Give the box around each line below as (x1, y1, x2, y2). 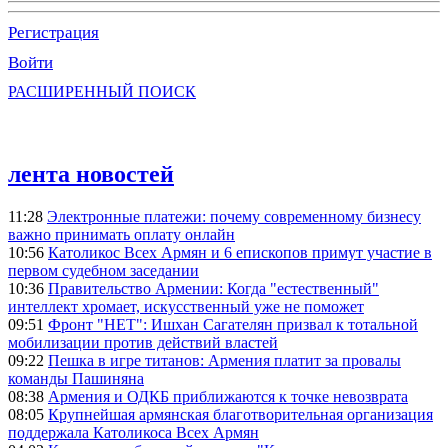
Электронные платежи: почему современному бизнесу (47, 207, 421, 225)
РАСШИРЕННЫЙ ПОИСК (8, 82, 196, 100)
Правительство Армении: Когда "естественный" (48, 279, 379, 297)
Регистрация (8, 22, 99, 42)
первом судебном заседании (8, 261, 199, 279)
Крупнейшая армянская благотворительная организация (48, 405, 433, 423)
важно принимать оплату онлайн (8, 225, 235, 243)
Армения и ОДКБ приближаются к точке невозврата (48, 387, 408, 405)
